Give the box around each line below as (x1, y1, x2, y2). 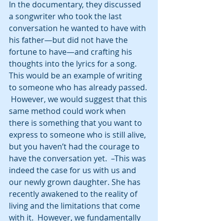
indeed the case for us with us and (9, 165, 138, 176)
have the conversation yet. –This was (9, 153, 148, 164)
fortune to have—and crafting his (9, 46, 134, 57)
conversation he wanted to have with (9, 23, 148, 34)
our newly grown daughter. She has (9, 177, 143, 187)
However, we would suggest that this (9, 94, 149, 105)
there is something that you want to (9, 117, 144, 128)
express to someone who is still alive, (9, 129, 148, 140)
